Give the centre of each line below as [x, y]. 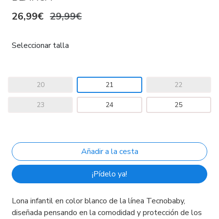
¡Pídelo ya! [109, 174]
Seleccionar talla [40, 45]
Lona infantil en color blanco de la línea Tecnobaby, [99, 201]
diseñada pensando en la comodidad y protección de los [107, 212]
